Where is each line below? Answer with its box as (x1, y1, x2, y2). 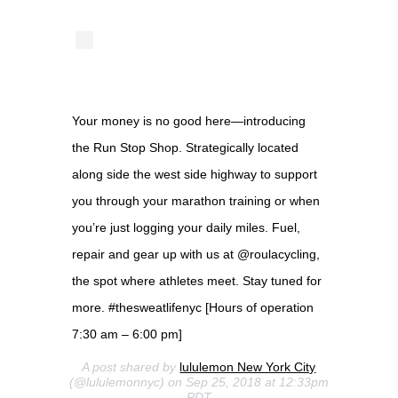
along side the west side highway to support (71, 166, 317, 181)
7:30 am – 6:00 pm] (71, 326, 182, 341)
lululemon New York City (179, 359, 316, 374)
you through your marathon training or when (71, 193, 320, 208)
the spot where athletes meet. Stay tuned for (71, 273, 322, 288)
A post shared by (82, 359, 180, 374)
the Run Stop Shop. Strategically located (71, 139, 298, 155)
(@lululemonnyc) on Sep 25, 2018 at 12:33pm (68, 374, 329, 389)
